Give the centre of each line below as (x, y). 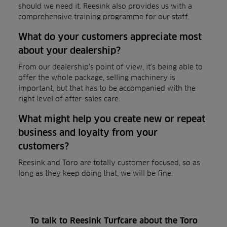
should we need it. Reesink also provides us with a (105, 6)
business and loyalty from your (88, 133)
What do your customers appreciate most (110, 37)
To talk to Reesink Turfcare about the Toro (113, 221)
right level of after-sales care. (69, 99)
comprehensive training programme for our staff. (104, 16)
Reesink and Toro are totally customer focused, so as (109, 162)
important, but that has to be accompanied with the (107, 88)
